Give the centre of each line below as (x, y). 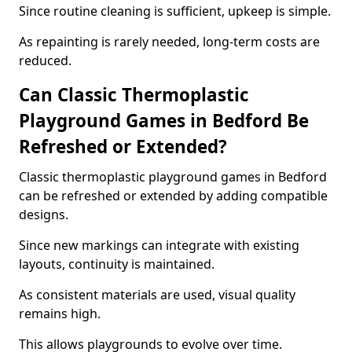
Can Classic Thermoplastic (134, 95)
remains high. (60, 313)
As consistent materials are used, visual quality (157, 295)
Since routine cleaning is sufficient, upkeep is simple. (175, 11)
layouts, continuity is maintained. (117, 264)
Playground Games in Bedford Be (164, 121)
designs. (44, 214)
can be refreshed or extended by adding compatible (173, 196)
